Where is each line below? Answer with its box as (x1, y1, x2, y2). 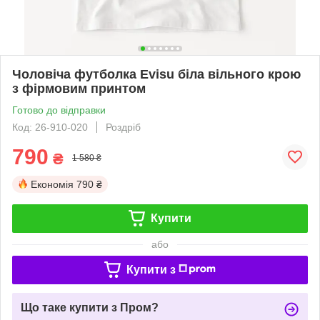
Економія (31, 178, 74, 190)
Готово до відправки (12, 104, 106, 116)
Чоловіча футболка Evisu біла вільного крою (12, 66, 301, 81)
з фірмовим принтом (12, 81, 146, 96)
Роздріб (106, 121, 141, 133)
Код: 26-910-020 (12, 121, 88, 133)
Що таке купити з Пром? (21, 301, 159, 314)
